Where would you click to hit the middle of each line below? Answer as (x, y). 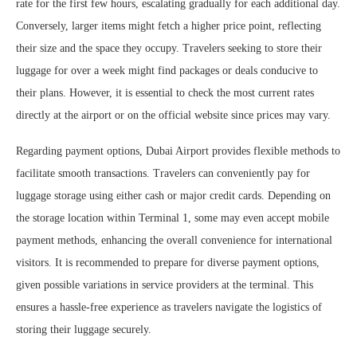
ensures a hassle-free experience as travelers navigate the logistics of (169, 307)
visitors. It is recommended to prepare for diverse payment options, (168, 262)
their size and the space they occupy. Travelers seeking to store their (169, 48)
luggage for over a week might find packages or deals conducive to (167, 70)
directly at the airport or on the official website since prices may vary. (173, 115)
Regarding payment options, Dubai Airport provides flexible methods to (178, 151)
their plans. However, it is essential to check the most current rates (165, 92)
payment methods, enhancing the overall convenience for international (174, 240)
